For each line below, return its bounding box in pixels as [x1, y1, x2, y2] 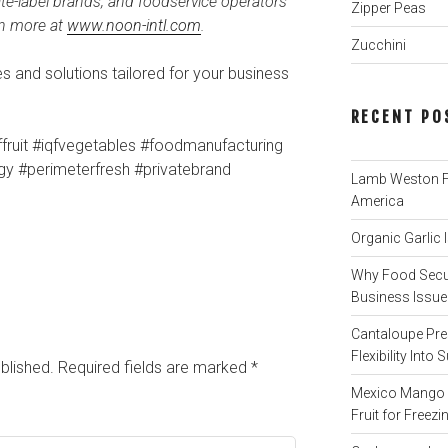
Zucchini [350, 36, 406, 53]
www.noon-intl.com [67, 15, 201, 35]
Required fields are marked [58, 358, 251, 378]
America [350, 192, 404, 209]
